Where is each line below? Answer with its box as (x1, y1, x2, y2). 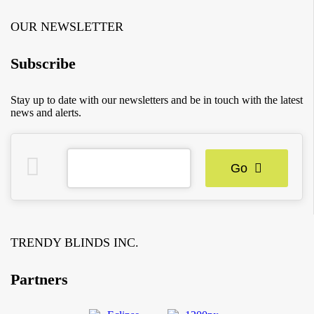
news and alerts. (11, 106, 81, 118)
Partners (11, 270, 68, 288)
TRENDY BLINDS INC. (11, 235, 139, 250)
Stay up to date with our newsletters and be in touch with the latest (11, 93, 303, 106)
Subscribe (11, 55, 76, 73)
